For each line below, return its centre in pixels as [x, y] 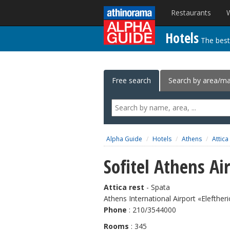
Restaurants [191, 13]
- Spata [157, 187]
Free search [131, 80]
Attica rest [124, 187]
